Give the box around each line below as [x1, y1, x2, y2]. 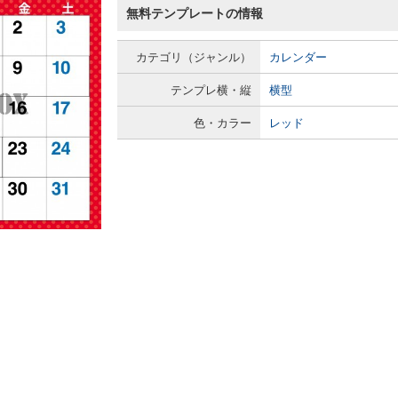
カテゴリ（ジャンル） [136, 51, 251, 64]
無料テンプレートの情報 [126, 6, 263, 20]
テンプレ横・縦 [171, 84, 251, 97]
